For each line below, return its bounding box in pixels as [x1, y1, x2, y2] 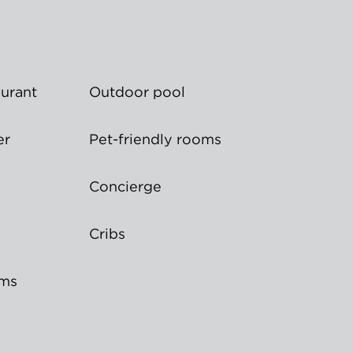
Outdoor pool [89, 83, 185, 101]
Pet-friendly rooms [89, 130, 221, 148]
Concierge [89, 177, 162, 195]
